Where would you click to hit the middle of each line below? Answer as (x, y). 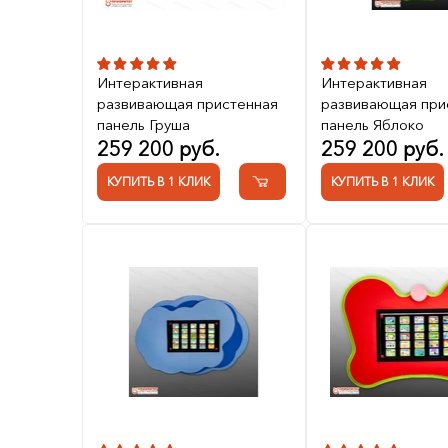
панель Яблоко (373, 125)
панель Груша (143, 125)
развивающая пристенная (187, 104)
